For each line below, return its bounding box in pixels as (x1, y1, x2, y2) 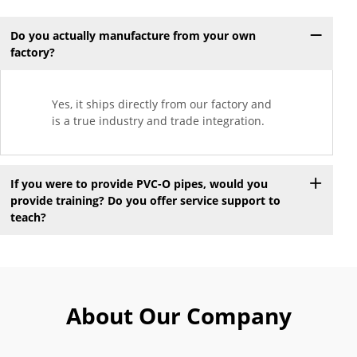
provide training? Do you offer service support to (10, 192, 280, 208)
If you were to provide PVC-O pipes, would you (10, 175, 268, 191)
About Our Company (65, 300, 292, 331)
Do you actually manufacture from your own (10, 27, 256, 43)
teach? (10, 209, 46, 225)
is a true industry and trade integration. (52, 113, 265, 129)
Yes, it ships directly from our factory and (52, 96, 272, 112)
